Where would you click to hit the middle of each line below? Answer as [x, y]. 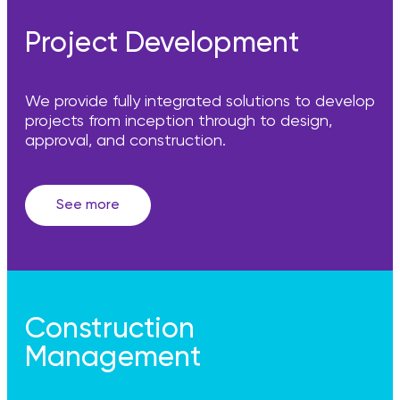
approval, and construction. [125, 141]
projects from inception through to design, [179, 121]
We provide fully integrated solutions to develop [200, 102]
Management [113, 358]
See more [88, 205]
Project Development [162, 44]
